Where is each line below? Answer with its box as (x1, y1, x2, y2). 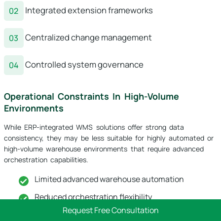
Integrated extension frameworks (24, 4, 153, 16)
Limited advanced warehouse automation (35, 174, 184, 185)
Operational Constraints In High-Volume (4, 90, 179, 103)
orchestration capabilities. (4, 155, 89, 165)
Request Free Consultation (62, 205, 159, 216)
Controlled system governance (24, 58, 144, 70)
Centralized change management (24, 31, 152, 43)
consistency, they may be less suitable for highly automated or (4, 133, 214, 143)
